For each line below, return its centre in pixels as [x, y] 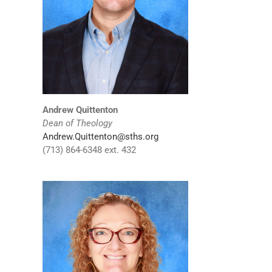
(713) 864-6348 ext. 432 [89, 150]
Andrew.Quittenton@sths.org [100, 137]
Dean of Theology [77, 124]
